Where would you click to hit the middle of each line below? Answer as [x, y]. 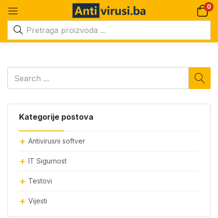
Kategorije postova [56, 117]
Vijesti [38, 201]
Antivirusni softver [57, 141]
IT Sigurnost [47, 161]
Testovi [40, 181]
